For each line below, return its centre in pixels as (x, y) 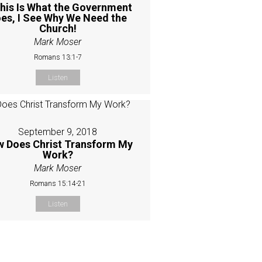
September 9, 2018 (58, 132)
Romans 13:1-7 (58, 57)
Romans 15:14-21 (58, 183)
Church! (58, 28)
